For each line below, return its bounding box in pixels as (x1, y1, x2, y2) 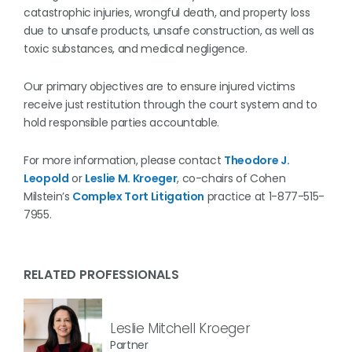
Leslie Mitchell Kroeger (110, 318, 251, 338)
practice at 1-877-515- (204, 189, 325, 204)
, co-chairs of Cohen (177, 170, 286, 186)
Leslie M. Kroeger (85, 170, 178, 186)
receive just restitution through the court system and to (24, 97, 317, 112)
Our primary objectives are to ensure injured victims (24, 79, 295, 94)
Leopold (24, 170, 69, 186)
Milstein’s (24, 189, 73, 204)
